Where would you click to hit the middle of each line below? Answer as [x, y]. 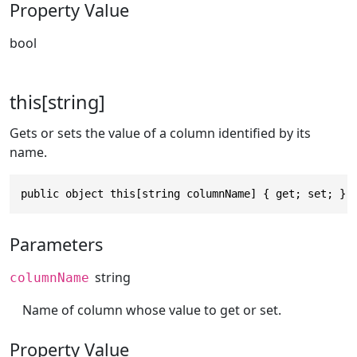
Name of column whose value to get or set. [152, 310]
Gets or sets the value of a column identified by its [160, 133]
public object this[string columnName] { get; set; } [183, 193]
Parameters [56, 244]
